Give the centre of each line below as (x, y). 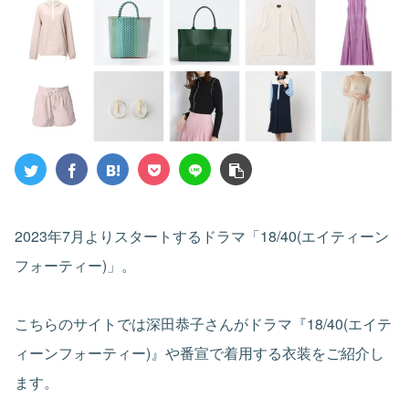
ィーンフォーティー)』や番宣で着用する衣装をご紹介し (199, 352)
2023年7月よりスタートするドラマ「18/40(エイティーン (202, 236)
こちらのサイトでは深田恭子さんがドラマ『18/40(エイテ (203, 323)
